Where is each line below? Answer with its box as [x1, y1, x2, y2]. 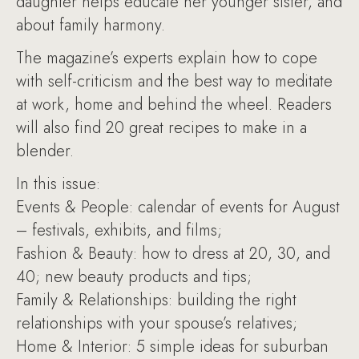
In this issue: [16, 171, 100, 196]
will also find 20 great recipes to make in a [16, 115, 307, 139]
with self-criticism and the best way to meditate [16, 69, 333, 93]
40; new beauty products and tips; [16, 264, 252, 288]
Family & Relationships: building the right [16, 288, 296, 312]
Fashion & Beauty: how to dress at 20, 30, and [16, 241, 330, 265]
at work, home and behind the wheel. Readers [16, 92, 332, 116]
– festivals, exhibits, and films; [16, 218, 222, 242]
